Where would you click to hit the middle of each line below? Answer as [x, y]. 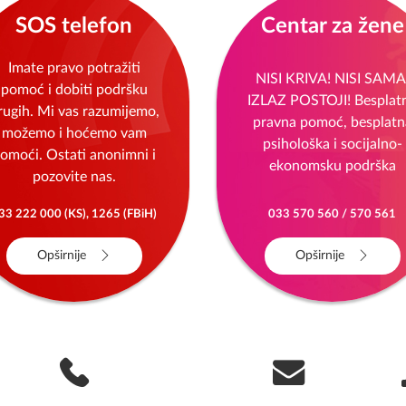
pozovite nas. [74, 177]
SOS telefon [74, 26]
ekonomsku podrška [332, 166]
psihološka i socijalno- [332, 144]
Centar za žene [332, 26]
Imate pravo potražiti [74, 68]
